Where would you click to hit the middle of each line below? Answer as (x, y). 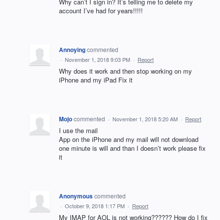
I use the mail (78, 131)
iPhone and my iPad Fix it (96, 80)
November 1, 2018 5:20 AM (145, 119)
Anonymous (76, 196)
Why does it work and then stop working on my (125, 71)
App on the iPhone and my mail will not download (129, 139)
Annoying (72, 50)
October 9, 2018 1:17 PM (95, 206)
